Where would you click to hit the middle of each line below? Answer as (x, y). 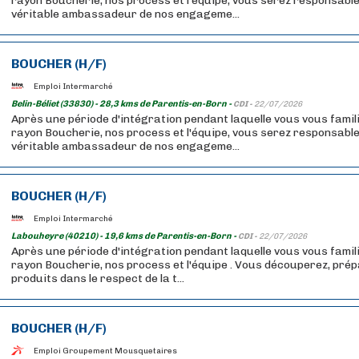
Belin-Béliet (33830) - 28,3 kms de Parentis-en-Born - (122, 104)
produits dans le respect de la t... (98, 278)
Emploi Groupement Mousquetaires (105, 351)
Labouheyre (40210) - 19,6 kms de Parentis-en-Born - (125, 236)
